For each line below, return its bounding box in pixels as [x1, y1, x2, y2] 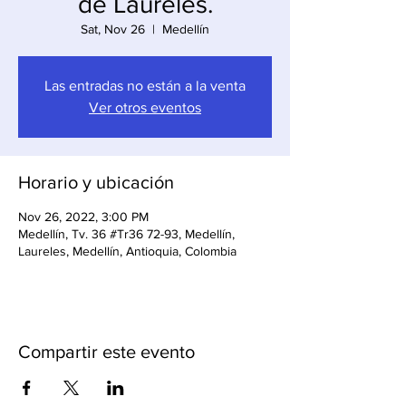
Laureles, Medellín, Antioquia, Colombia [18, 244, 237, 258]
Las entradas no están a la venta [44, 78, 246, 93]
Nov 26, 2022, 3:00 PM [18, 209, 149, 224]
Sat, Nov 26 [81, 22, 145, 36]
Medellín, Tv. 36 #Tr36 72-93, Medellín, [18, 227, 235, 241]
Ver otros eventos [89, 100, 201, 115]
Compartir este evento [18, 342, 195, 362]
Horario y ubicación [18, 172, 174, 192]
